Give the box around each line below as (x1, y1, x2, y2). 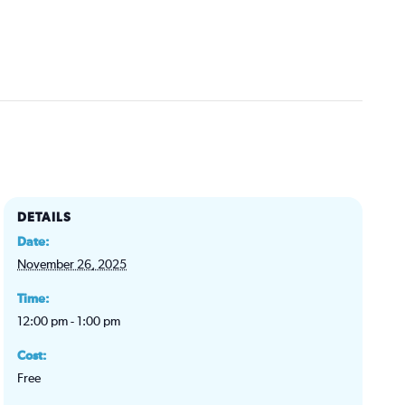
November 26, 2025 (17, 258, 127, 271)
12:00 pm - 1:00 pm (17, 315, 121, 328)
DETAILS (17, 211, 72, 224)
